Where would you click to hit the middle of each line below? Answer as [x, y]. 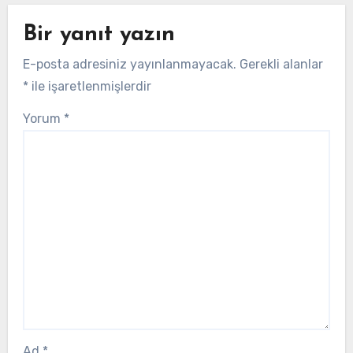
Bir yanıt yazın [98, 34]
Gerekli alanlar [281, 65]
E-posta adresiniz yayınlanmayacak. [129, 65]
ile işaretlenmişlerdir [89, 87]
